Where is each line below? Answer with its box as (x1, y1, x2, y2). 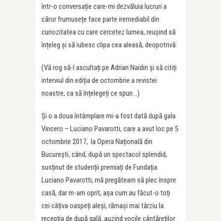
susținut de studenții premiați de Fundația (41, 162, 157, 172)
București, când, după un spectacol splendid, (41, 149, 167, 159)
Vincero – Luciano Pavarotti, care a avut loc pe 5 (41, 124, 178, 133)
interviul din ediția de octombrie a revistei (41, 75, 157, 85)
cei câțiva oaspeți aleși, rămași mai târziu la (41, 201, 164, 210)
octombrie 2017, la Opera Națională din (41, 137, 152, 146)
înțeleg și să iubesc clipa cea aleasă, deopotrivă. (41, 40, 177, 49)
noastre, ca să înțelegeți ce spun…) (41, 88, 140, 98)
